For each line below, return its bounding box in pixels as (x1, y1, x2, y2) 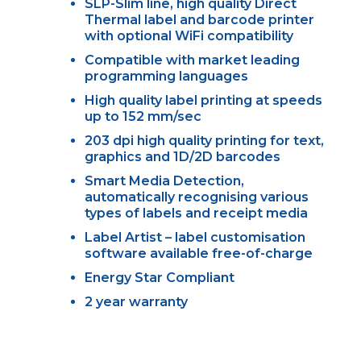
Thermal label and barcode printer (84, 11, 314, 27)
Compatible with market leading (84, 52, 300, 68)
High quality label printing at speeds (84, 92, 322, 108)
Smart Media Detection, (84, 172, 244, 189)
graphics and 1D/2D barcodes (84, 148, 280, 164)
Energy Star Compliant (84, 269, 234, 285)
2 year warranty (84, 293, 188, 309)
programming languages (84, 68, 248, 84)
